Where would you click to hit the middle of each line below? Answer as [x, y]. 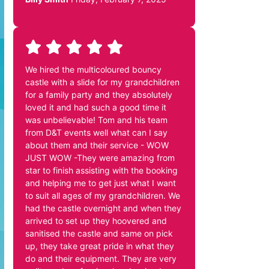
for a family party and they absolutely [99, 94]
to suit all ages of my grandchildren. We [103, 195]
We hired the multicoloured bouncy [93, 69]
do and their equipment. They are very [101, 258]
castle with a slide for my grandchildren [102, 82]
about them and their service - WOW [97, 145]
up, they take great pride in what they [100, 246]
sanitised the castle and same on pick [99, 233]
